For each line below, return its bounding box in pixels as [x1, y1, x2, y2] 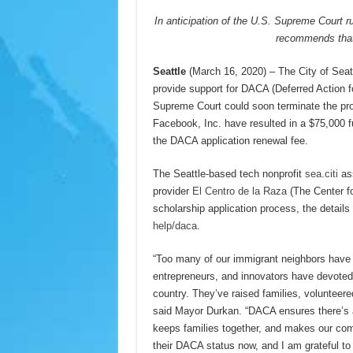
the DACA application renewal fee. [152, 135, 308, 147]
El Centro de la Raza [191, 185, 287, 197]
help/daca [152, 220, 197, 232]
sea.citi [304, 168, 338, 180]
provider [152, 185, 192, 197]
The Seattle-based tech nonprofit [152, 168, 305, 180]
